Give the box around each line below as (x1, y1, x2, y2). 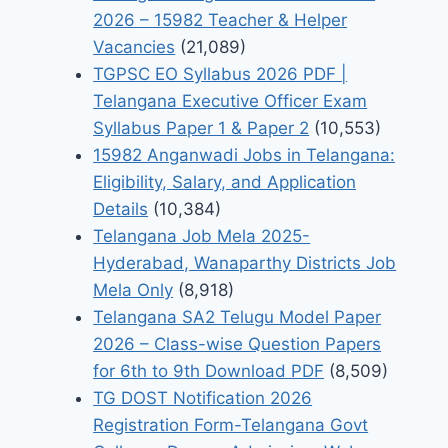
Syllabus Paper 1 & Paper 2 (93, 118, 310, 139)
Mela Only (93, 280, 174, 301)
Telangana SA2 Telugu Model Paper (93, 307, 382, 328)
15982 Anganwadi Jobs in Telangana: (93, 145, 396, 166)
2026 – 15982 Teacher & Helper (93, 10, 348, 31)
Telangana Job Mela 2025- (93, 226, 311, 247)
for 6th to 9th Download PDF (93, 361, 325, 382)
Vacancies (93, 37, 176, 58)
